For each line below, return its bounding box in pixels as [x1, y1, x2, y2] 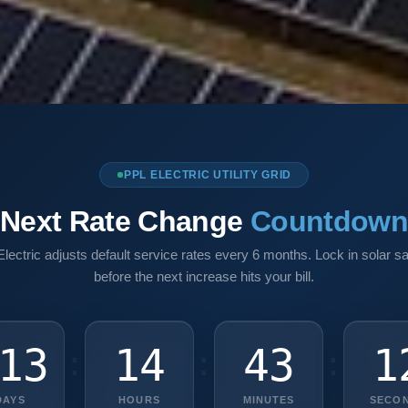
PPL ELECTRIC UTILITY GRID [124, 168, 291, 182]
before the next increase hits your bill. [94, 269, 314, 285]
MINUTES [242, 394, 295, 406]
